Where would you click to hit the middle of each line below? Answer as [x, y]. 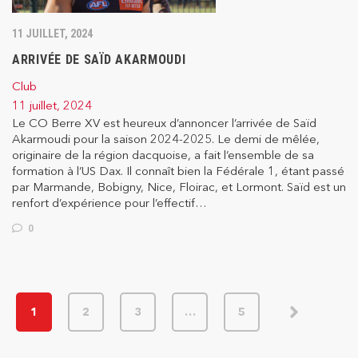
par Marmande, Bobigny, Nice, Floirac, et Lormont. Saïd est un [179, 187]
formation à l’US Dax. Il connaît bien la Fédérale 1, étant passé [178, 171]
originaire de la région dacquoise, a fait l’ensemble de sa [163, 155]
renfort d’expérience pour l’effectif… [109, 203]
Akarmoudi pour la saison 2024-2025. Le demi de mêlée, [166, 139]
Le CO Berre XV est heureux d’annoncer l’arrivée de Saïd [164, 123]
